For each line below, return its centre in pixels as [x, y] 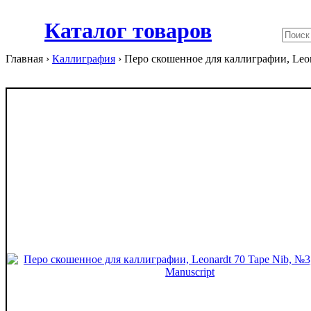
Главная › [29, 59]
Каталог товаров [128, 31]
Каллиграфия [84, 59]
